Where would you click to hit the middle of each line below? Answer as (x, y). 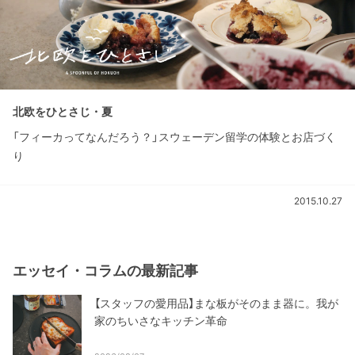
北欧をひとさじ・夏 (63, 111)
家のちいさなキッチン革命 (161, 320)
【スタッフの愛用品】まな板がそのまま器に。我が (216, 303)
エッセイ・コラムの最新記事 (105, 270)
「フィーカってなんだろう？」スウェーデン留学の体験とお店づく (174, 136)
